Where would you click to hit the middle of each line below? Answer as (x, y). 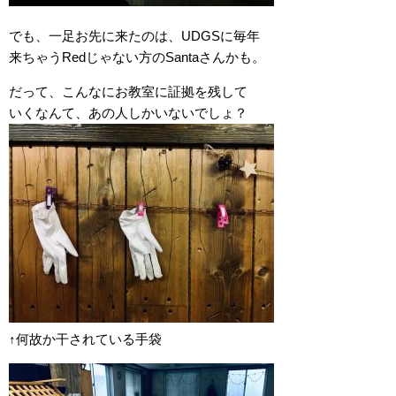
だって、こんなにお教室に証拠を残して (128, 91)
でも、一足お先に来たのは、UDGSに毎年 (134, 35)
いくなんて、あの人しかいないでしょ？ (128, 112)
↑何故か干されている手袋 (85, 339)
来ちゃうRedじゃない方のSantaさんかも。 (137, 57)
